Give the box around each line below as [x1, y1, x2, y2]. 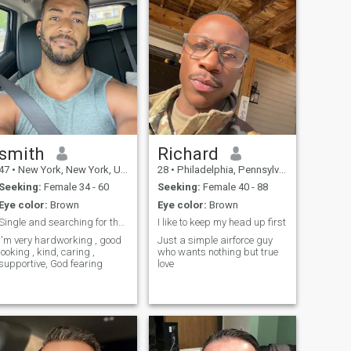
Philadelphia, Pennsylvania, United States [174, 163, 279, 175]
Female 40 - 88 [200, 181, 268, 194]
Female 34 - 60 [41, 181, 109, 194]
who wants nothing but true [157, 245, 278, 258]
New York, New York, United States [15, 163, 121, 175]
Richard [157, 143, 219, 164]
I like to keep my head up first [157, 216, 286, 229]
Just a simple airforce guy [157, 233, 273, 246]
